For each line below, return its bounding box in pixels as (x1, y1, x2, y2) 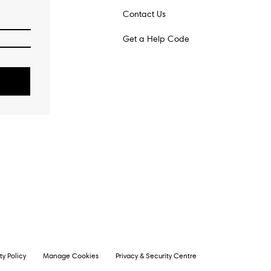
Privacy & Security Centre (116, 251, 197, 261)
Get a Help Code (123, 34, 189, 45)
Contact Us (123, 9, 166, 20)
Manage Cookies (43, 251, 99, 261)
